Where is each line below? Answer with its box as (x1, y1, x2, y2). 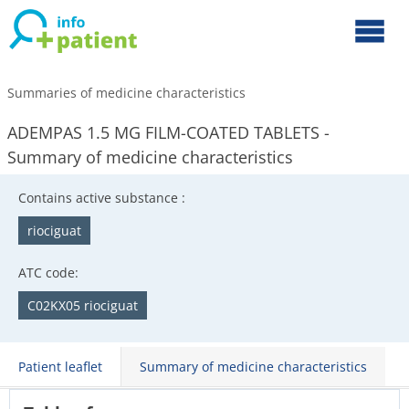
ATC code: (18, 264, 79, 281)
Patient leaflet (18, 358, 102, 375)
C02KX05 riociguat (27, 297, 138, 314)
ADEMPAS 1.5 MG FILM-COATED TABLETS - (7, 121, 330, 143)
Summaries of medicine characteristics (7, 84, 246, 101)
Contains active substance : (18, 189, 185, 206)
